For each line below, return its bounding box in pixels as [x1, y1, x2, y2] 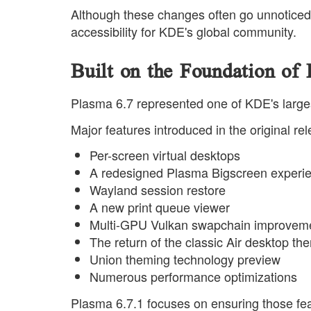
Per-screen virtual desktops [90, 146, 240, 165]
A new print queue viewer [90, 198, 230, 217]
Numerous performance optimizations [90, 267, 297, 286]
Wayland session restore [90, 180, 226, 199]
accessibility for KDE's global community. [71, 22, 296, 40]
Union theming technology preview [90, 250, 280, 269]
